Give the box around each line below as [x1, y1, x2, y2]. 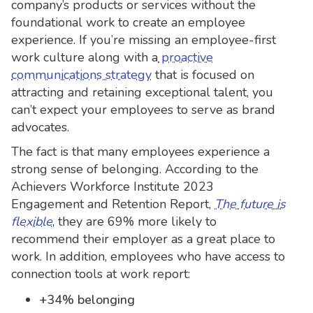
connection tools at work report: [11, 265, 190, 282]
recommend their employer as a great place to [11, 231, 275, 247]
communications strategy [11, 66, 152, 83]
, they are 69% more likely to [52, 213, 217, 230]
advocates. [11, 119, 69, 136]
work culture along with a [11, 49, 158, 66]
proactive [158, 49, 213, 66]
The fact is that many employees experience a [11, 143, 270, 160]
